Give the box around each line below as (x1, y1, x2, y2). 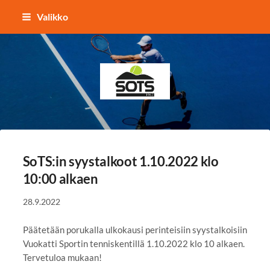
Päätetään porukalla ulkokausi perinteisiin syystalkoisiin (22, 224, 247, 235)
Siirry (6, 7, 28, 18)
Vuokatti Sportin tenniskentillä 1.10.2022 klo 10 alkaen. (22, 237, 245, 249)
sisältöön (6, 35, 42, 46)
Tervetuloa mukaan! (22, 251, 102, 263)
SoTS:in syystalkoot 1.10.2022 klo (22, 152, 219, 169)
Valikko (36, 11, 69, 22)
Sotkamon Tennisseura (134, 79, 228, 91)
